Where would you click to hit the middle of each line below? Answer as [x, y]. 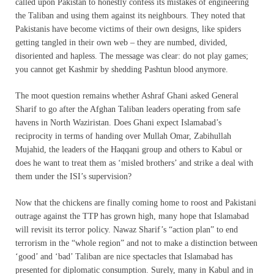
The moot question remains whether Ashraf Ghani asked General [127, 95]
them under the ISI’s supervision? [73, 176]
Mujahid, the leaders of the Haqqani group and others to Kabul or [129, 149]
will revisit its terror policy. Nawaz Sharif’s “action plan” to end [127, 229]
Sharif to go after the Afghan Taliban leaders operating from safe [128, 109]
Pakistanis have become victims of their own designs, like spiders [128, 29]
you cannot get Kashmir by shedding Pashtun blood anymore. [122, 69]
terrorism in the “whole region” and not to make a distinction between [136, 243]
